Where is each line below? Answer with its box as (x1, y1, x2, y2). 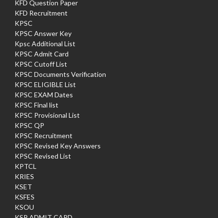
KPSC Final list (15, 101, 58, 109)
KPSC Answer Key (15, 29, 72, 38)
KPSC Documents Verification (15, 70, 106, 79)
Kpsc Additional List (15, 39, 75, 48)
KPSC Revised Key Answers (15, 142, 101, 150)
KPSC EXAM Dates (15, 91, 73, 99)
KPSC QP (15, 121, 44, 130)
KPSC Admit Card (15, 50, 69, 58)
